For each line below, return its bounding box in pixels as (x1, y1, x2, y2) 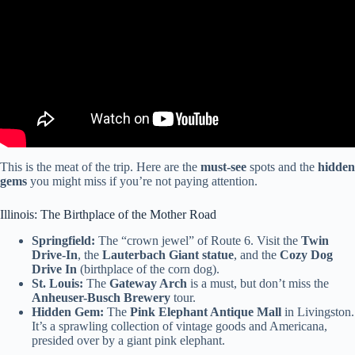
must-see (200, 159, 246, 174)
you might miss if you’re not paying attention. (27, 174, 258, 188)
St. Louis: (32, 276, 83, 290)
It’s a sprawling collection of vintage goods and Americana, (32, 319, 327, 333)
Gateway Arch (109, 276, 187, 290)
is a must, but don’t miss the (187, 276, 329, 290)
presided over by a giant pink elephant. (32, 333, 225, 347)
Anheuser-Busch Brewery (32, 290, 170, 304)
